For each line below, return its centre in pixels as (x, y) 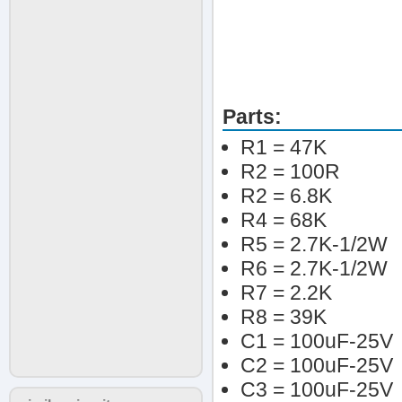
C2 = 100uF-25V (317, 365)
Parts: (252, 117)
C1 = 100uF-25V (317, 341)
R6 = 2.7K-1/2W (314, 268)
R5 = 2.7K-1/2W (314, 244)
